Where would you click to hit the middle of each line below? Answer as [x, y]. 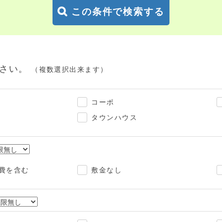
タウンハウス [114, 118]
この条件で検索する [118, 11]
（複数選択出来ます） [70, 70]
